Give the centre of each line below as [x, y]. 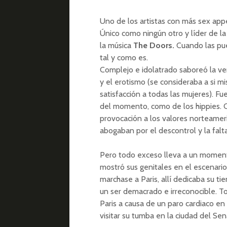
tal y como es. [124, 57]
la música [117, 45]
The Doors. [155, 45]
